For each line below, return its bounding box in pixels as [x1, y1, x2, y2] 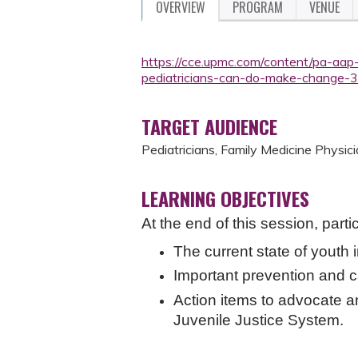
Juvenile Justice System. [173, 312, 344, 328]
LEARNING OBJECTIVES [141, 184, 309, 213]
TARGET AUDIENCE [141, 112, 277, 141]
